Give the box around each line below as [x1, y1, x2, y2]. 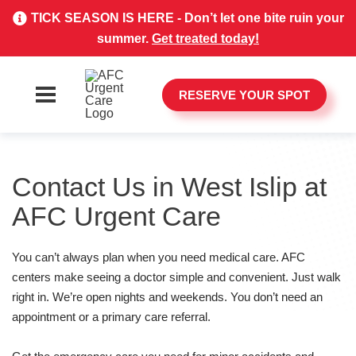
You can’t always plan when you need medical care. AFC [12, 250, 305, 264]
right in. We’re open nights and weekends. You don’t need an [12, 290, 323, 304]
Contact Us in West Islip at [12, 172, 327, 202]
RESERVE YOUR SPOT [178, 87, 310, 102]
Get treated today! [152, 32, 259, 45]
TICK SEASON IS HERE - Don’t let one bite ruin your [30, 10, 344, 25]
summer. [97, 32, 152, 45]
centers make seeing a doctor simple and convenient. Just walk [12, 270, 341, 284]
